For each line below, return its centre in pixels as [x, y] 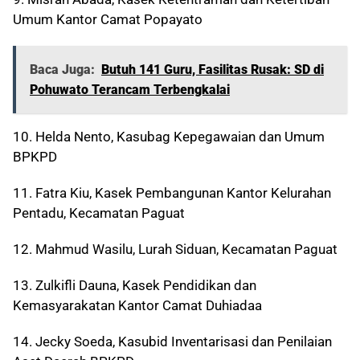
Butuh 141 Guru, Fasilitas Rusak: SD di [213, 70]
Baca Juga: [62, 70]
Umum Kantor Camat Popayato [108, 20]
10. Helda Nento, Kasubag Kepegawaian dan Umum [169, 137]
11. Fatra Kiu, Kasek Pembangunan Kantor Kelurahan [172, 193]
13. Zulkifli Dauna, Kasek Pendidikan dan [135, 286]
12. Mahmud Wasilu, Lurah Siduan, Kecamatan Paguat [175, 250]
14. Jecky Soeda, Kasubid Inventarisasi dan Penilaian [172, 342]
